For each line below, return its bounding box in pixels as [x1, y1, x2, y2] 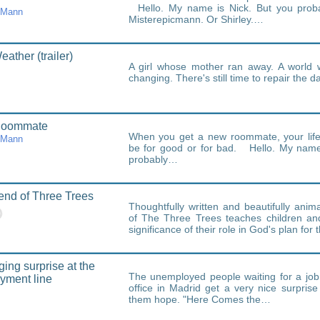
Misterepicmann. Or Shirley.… [128, 14, 264, 25]
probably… [128, 154, 178, 165]
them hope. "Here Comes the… [128, 294, 271, 305]
